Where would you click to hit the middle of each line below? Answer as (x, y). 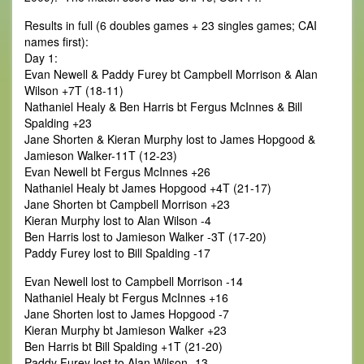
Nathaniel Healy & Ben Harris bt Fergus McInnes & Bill (163, 106)
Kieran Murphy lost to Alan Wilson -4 (118, 220)
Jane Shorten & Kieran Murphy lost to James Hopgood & (170, 139)
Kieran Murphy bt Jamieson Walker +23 (126, 330)
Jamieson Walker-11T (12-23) (101, 155)
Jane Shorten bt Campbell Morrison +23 (127, 204)
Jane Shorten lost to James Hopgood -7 (127, 314)
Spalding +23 (58, 123)
